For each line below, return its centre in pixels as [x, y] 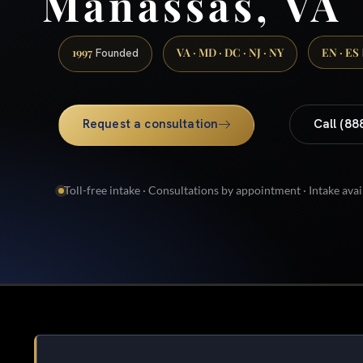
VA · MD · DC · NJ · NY [230, 51]
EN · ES [340, 51]
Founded [115, 52]
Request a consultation [150, 124]
